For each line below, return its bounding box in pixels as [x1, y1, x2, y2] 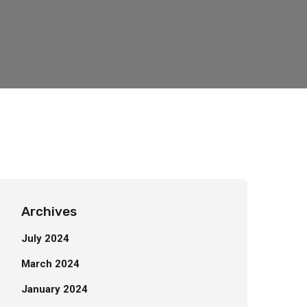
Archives [21, 204, 77, 219]
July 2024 [21, 232, 69, 245]
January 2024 [21, 283, 88, 295]
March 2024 [21, 258, 79, 270]
